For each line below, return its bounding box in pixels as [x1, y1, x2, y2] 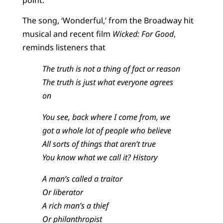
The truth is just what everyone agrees [42, 77, 173, 88]
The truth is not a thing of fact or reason [42, 63, 180, 75]
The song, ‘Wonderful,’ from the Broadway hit [22, 15, 194, 26]
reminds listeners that [22, 42, 108, 53]
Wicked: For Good [112, 28, 174, 40]
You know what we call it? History [42, 152, 159, 163]
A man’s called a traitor [42, 173, 122, 185]
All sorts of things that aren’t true [42, 138, 156, 150]
